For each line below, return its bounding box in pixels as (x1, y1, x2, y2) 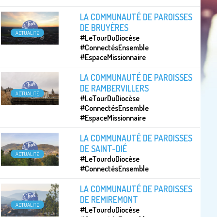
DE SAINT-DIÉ (80, 143, 127, 154)
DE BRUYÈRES (80, 22, 129, 33)
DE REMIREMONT (80, 194, 139, 205)
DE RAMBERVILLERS (80, 82, 149, 93)
